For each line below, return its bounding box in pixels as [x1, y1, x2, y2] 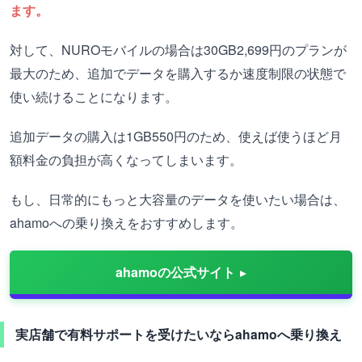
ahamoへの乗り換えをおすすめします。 [10, 213, 243, 232]
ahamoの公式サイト [116, 263, 235, 281]
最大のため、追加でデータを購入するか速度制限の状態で [10, 64, 346, 82]
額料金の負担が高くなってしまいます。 [10, 150, 242, 169]
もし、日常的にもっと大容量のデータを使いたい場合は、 [10, 190, 346, 208]
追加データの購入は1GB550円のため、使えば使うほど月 [10, 127, 342, 145]
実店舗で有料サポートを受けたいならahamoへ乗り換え [15, 325, 342, 343]
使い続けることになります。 [10, 87, 178, 106]
